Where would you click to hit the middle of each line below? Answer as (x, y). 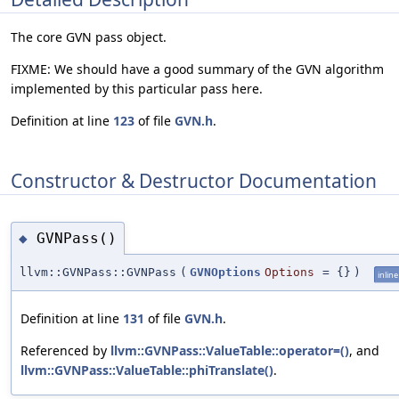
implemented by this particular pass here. (137, 89)
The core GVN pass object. (89, 37)
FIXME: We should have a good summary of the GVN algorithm (197, 69)
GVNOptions (225, 273)
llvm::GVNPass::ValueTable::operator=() (230, 351)
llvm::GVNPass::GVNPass (98, 273)
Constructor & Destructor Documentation (194, 180)
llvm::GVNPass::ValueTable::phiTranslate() (147, 370)
